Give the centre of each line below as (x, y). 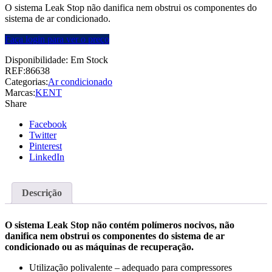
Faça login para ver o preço (57, 39)
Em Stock (89, 60)
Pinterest (46, 146)
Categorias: (26, 82)
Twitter (43, 135)
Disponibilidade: (36, 60)
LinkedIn (47, 157)
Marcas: (20, 93)
